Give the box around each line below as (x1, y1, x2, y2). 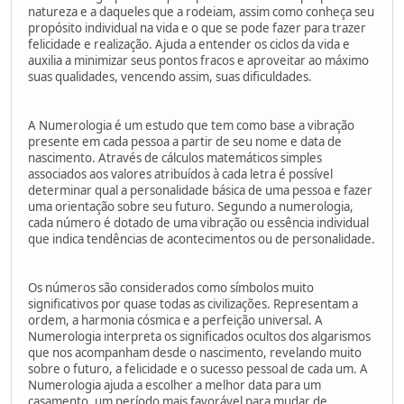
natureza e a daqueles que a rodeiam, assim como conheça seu (28, 3, 374, 20)
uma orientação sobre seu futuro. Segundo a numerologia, (28, 197, 353, 215)
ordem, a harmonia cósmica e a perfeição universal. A (28, 311, 323, 328)
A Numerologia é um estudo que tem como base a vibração (28, 116, 354, 133)
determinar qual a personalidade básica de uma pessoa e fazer (28, 181, 372, 198)
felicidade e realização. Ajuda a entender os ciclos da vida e (28, 35, 350, 52)
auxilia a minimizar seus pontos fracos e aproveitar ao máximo (28, 51, 369, 69)
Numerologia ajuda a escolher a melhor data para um (28, 376, 321, 393)
